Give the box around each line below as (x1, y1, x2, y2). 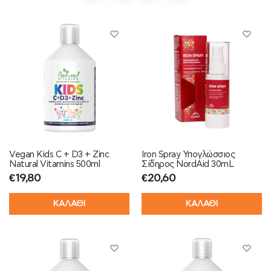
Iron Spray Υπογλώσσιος (142, 149, 235, 159)
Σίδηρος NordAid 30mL (142, 159, 233, 169)
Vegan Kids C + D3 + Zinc (9, 149, 109, 159)
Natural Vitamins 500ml (9, 159, 100, 169)
